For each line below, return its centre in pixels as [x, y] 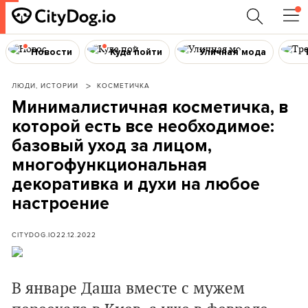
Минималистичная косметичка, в [150, 107]
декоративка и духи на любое [136, 184]
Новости [51, 52]
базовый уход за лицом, [112, 146]
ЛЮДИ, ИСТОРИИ [45, 85]
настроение [60, 203]
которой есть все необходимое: [143, 126]
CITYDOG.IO [34, 234]
